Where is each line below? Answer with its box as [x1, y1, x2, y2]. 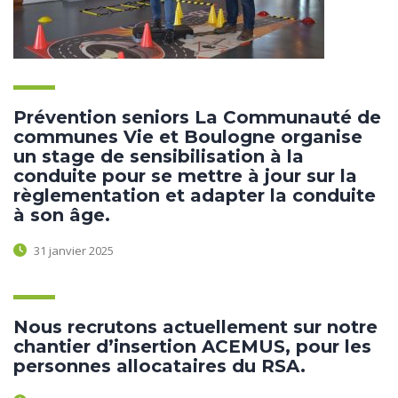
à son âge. [13, 204, 110, 226]
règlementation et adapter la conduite [13, 185, 376, 206]
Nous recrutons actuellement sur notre [13, 316, 378, 338]
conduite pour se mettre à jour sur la [13, 165, 357, 187]
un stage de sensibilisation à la [13, 146, 304, 167]
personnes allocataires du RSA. [13, 355, 306, 377]
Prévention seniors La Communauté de [13, 107, 381, 128]
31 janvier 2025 [31, 242, 114, 259]
